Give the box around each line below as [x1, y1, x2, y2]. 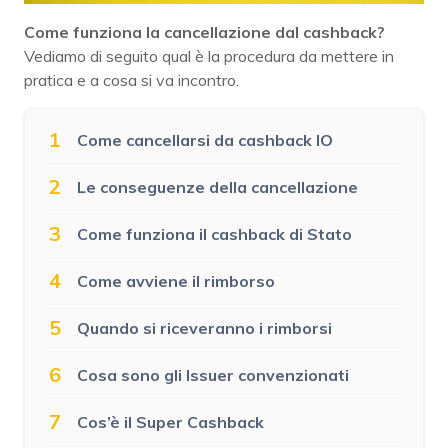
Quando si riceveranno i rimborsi [77, 317, 332, 338]
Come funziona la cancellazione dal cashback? [24, 21, 385, 42]
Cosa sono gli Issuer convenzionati [77, 364, 349, 385]
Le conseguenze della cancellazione [77, 176, 358, 197]
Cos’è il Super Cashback [77, 411, 264, 432]
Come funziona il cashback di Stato [77, 223, 352, 244]
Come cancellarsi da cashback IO [77, 129, 333, 150]
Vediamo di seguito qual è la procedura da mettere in [24, 45, 394, 66]
